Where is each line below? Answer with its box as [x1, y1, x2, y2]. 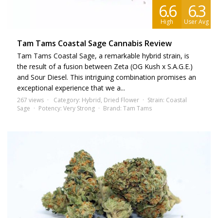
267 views [17, 95, 44, 104]
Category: [54, 95, 82, 104]
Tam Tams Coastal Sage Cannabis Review [17, 37, 172, 49]
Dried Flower [104, 95, 139, 104]
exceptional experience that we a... [17, 83, 125, 92]
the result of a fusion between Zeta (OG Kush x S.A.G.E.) [17, 61, 193, 71]
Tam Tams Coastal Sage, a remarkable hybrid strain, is [17, 51, 189, 60]
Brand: [103, 104, 123, 112]
